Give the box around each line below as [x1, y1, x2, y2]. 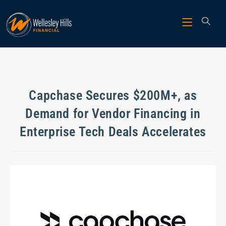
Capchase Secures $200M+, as [29, 88, 197, 103]
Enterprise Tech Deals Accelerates [20, 124, 206, 139]
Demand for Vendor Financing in [25, 106, 201, 121]
